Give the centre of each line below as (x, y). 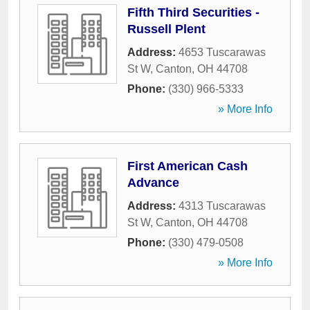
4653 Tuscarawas (222, 52)
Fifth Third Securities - (193, 12)
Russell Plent (166, 29)
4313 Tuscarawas (222, 206)
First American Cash (188, 166)
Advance (153, 183)
